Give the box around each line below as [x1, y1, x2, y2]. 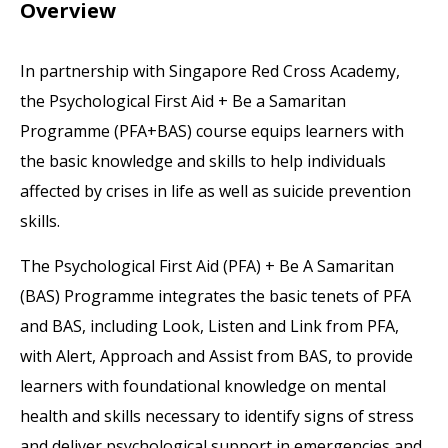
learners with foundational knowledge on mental [20, 375, 387, 397]
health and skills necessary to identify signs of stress [20, 405, 415, 427]
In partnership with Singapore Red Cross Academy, [20, 60, 401, 82]
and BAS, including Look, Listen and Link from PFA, [20, 315, 400, 337]
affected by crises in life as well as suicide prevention [20, 180, 412, 202]
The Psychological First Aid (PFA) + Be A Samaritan [20, 255, 395, 277]
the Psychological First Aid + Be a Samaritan [20, 90, 347, 112]
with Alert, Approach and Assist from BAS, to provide [20, 345, 414, 367]
